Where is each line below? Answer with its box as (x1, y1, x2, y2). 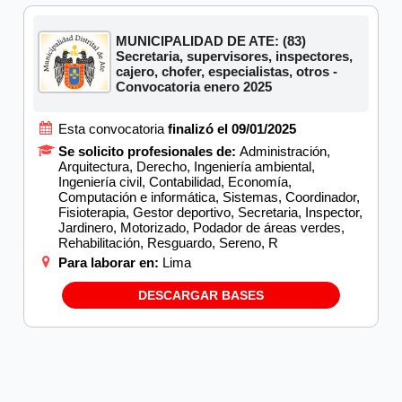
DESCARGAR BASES (138, 288, 264, 303)
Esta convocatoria (57, 120, 168, 136)
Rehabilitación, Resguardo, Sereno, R (58, 234, 278, 250)
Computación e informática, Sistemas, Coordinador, (58, 188, 360, 205)
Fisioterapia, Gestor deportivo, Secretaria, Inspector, (58, 204, 363, 220)
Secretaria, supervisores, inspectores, (116, 48, 354, 64)
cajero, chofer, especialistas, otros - (116, 63, 338, 79)
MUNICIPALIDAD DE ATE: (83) (116, 32, 307, 48)
